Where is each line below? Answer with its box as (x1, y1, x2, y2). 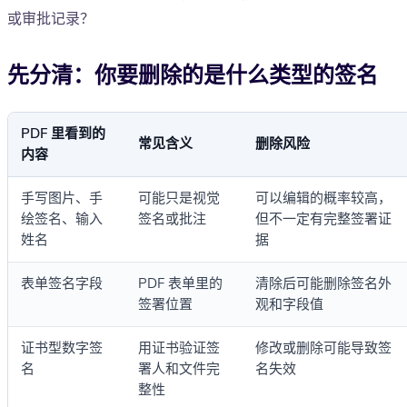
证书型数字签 (21, 339, 103, 358)
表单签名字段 (21, 274, 103, 293)
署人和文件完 (138, 360, 220, 379)
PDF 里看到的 (21, 124, 105, 144)
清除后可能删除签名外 (255, 274, 392, 293)
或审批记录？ (7, 9, 94, 30)
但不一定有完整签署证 (255, 210, 392, 229)
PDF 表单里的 (138, 274, 223, 293)
